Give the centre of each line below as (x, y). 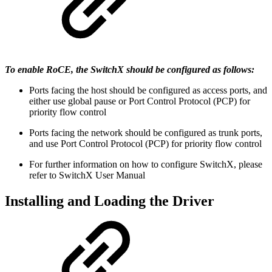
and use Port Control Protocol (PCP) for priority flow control (145, 144)
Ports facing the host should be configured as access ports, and (148, 90)
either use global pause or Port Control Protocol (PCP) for (140, 101)
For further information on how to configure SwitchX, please (146, 164)
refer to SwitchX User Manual (87, 175)
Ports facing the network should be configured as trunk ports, (146, 133)
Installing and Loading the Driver (110, 201)
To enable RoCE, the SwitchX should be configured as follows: (130, 70)
